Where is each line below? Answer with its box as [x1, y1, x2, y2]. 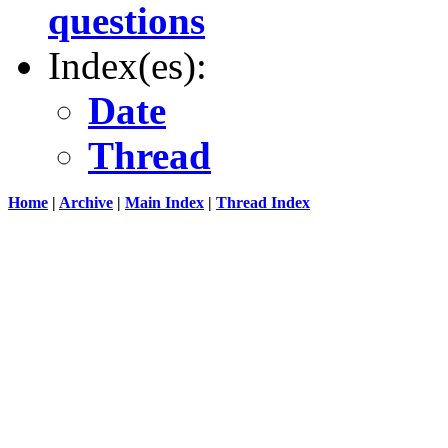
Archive [59, 193, 113, 211]
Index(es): [48, 43, 207, 87]
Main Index [125, 193, 204, 211]
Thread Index [216, 193, 310, 211]
